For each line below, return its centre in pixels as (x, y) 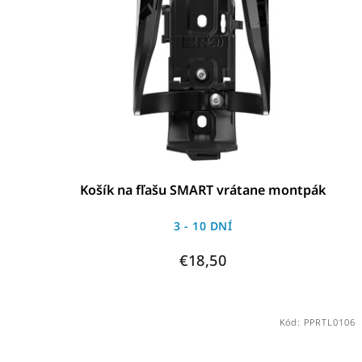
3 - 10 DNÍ (203, 225)
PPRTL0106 (329, 322)
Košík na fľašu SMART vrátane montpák (203, 189)
